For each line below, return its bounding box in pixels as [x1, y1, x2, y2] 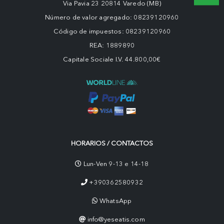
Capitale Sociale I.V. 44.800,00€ [63, 55, 161, 63]
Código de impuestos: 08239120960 [53, 27, 171, 35]
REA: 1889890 [89, 41, 135, 49]
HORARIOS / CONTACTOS [71, 139, 153, 147]
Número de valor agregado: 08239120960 [45, 13, 179, 21]
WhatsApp [99, 196, 132, 204]
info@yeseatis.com [87, 215, 145, 223]
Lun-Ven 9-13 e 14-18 [81, 159, 149, 167]
